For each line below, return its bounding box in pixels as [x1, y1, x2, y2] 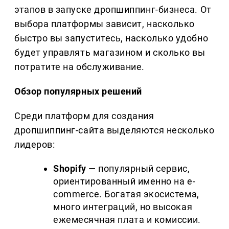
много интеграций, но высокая [53, 201, 193, 213]
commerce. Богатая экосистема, [53, 189, 199, 200]
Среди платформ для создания [14, 110, 154, 122]
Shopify [53, 163, 86, 174]
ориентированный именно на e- [53, 176, 196, 187]
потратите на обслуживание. [14, 61, 145, 73]
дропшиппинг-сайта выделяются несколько [14, 125, 215, 136]
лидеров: [14, 139, 55, 150]
